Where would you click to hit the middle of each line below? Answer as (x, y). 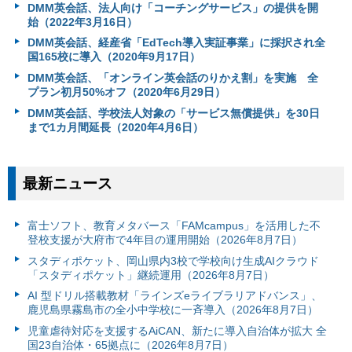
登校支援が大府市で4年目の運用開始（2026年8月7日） (165, 240)
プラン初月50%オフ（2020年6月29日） (126, 92)
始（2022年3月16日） (82, 22)
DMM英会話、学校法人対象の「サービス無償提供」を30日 (173, 113)
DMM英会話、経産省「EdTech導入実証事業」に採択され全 (176, 43)
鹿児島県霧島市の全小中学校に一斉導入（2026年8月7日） (172, 310)
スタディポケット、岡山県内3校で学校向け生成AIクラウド (173, 260)
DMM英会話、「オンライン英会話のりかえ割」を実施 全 (172, 78)
